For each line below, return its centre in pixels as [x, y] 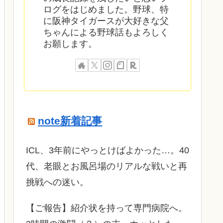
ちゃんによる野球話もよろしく [106, 33]
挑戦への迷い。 [57, 182]
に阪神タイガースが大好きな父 [106, 21]
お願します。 [70, 44]
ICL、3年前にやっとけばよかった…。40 [108, 150]
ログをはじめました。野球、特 [106, 10]
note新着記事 [70, 120]
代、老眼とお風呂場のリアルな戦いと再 [107, 166]
